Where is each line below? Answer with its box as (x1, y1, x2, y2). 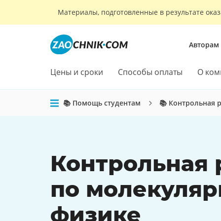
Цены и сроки (50, 67, 103, 77)
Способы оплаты (118, 67, 183, 77)
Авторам (188, 39, 219, 49)
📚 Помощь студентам (63, 98, 141, 108)
